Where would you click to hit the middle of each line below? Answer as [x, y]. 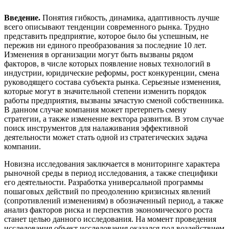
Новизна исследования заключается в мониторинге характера [112, 164]
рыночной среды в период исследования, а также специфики [111, 173]
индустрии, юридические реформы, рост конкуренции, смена [112, 73]
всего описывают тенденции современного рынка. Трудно [107, 27]
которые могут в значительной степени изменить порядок [105, 91]
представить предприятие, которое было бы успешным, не [106, 36]
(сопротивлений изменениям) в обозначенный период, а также [114, 200]
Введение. [22, 17]
